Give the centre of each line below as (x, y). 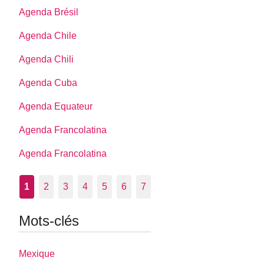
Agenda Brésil (49, 12)
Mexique (37, 253)
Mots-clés (49, 221)
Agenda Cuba (48, 83)
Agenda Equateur (56, 107)
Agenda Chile (48, 36)
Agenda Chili (47, 60)
